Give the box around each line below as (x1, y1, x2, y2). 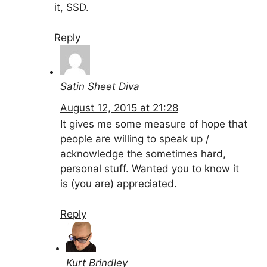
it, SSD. (54, 1, 89, 14)
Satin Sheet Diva (60, 80, 139, 92)
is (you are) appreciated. (60, 178, 177, 190)
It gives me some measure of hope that (60, 118, 247, 131)
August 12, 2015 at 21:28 (60, 102, 178, 114)
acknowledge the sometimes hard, (60, 148, 226, 160)
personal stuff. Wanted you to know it (60, 163, 239, 175)
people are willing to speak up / (60, 133, 209, 145)
